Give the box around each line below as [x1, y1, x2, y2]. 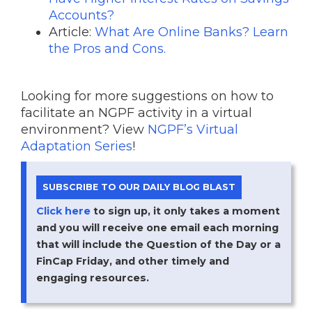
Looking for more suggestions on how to [21, 88, 274, 104]
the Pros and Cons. [49, 40, 169, 56]
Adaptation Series [21, 138, 132, 154]
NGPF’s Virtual [148, 121, 238, 137]
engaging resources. [36, 272, 149, 285]
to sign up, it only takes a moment [90, 205, 280, 218]
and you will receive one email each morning [36, 221, 279, 235]
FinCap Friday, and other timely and [36, 255, 229, 268]
